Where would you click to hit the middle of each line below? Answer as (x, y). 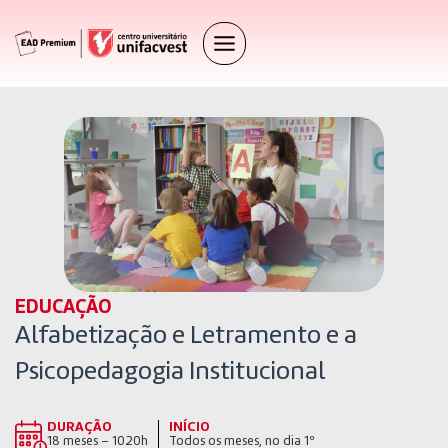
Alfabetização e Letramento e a (186, 335)
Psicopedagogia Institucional (170, 371)
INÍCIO (189, 426)
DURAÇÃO (79, 426)
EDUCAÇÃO (63, 307)
